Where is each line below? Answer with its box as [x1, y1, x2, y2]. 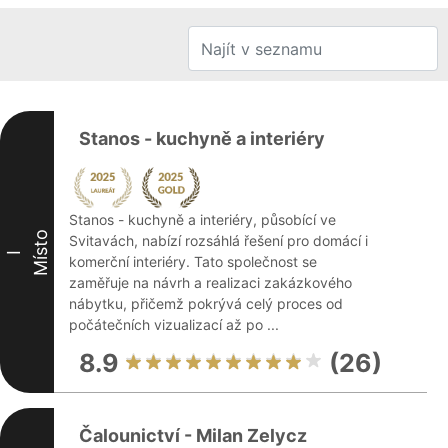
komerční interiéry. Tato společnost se [69, 253, 317, 270]
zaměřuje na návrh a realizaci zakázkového [69, 274, 352, 291]
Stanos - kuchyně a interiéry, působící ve [69, 211, 336, 228]
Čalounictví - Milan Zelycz [79, 425, 307, 446]
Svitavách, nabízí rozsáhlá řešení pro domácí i [69, 232, 368, 249]
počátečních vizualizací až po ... [69, 316, 279, 333]
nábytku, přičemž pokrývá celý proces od [69, 295, 343, 312]
